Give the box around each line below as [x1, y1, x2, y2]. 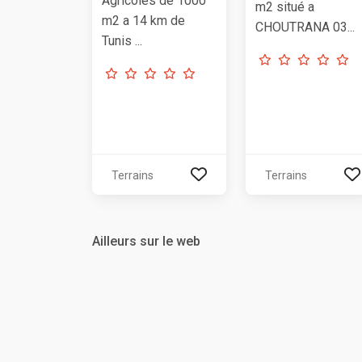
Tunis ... [102, 32, 142, 48]
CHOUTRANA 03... [255, 19, 355, 36]
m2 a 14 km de [102, 12, 185, 28]
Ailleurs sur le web [92, 233, 200, 249]
